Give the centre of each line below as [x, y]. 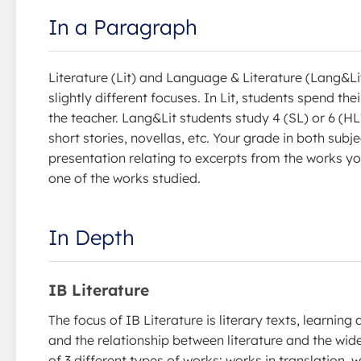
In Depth [91, 237]
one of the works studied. [124, 178]
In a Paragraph [123, 27]
